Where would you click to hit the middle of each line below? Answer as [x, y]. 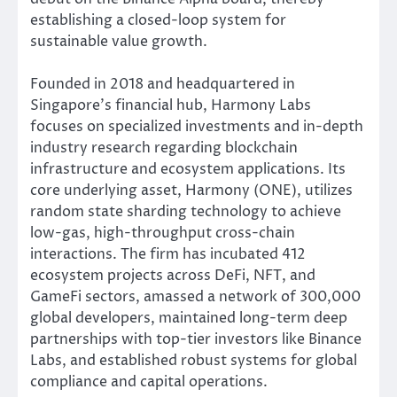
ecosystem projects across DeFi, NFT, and [173, 275]
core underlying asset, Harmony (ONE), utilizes [191, 190]
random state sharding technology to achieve [186, 211]
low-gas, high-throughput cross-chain [163, 233]
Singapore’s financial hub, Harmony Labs [171, 105]
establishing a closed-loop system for [158, 20]
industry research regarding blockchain [164, 148]
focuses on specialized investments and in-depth [197, 126]
